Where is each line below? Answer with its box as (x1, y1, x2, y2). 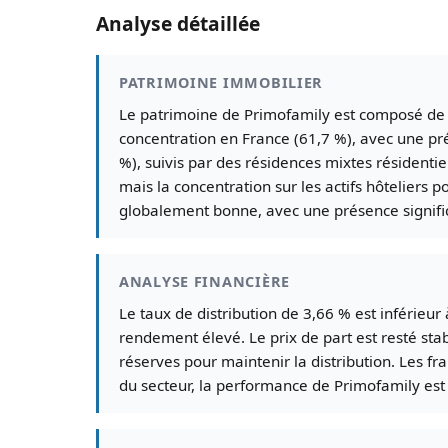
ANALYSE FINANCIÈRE (119, 272, 290, 292)
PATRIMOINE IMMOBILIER (119, 73, 324, 93)
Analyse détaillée (96, 10, 260, 38)
